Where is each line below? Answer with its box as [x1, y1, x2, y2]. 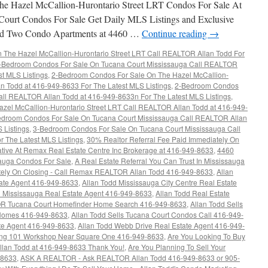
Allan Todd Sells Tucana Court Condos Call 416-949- [71, 209, 243, 220]
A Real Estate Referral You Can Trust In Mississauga [75, 156, 245, 166]
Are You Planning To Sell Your [128, 242, 226, 252]
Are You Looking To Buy [167, 231, 245, 241]
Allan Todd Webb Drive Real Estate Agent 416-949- [78, 220, 245, 230]
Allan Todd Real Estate [156, 188, 230, 198]
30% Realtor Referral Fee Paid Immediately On [87, 134, 239, 144]
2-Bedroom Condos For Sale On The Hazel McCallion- [51, 69, 229, 80]
